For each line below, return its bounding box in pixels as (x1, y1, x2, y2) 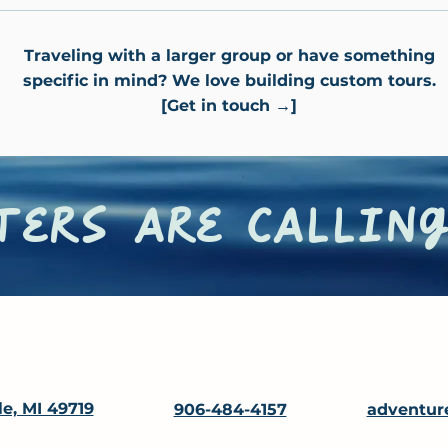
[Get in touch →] (161, 96, 297, 115)
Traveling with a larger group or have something (23, 46, 435, 65)
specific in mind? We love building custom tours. (22, 71, 436, 90)
